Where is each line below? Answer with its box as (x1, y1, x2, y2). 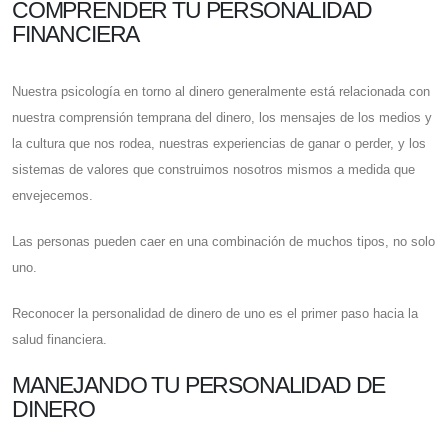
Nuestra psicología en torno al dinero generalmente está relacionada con (12, 84, 430, 100)
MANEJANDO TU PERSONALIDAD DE (12, 372, 386, 399)
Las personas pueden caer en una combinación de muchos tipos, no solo (12, 234, 435, 250)
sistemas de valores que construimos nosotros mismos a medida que (12, 162, 415, 178)
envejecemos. (12, 188, 93, 204)
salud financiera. (12, 332, 107, 348)
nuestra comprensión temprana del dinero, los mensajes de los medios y (12, 110, 432, 126)
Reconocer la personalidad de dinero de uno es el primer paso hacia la (12, 306, 418, 322)
